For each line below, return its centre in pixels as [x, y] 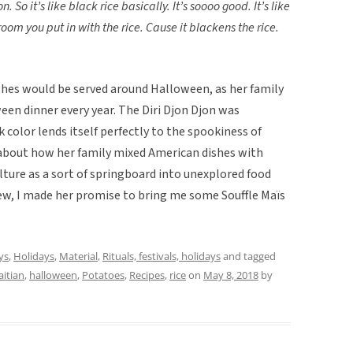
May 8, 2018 [231, 275]
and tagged [248, 256]
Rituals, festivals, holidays [162, 256]
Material [78, 256]
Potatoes [103, 275]
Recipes [147, 275]
